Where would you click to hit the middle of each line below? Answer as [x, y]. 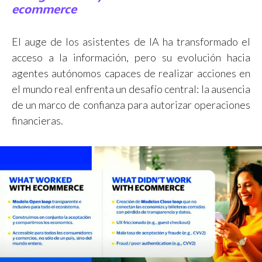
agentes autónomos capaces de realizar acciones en [131, 73]
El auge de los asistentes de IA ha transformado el [131, 42]
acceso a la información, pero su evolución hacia [131, 57]
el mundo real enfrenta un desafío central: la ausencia [131, 89]
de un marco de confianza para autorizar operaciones [131, 105]
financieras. [37, 120]
